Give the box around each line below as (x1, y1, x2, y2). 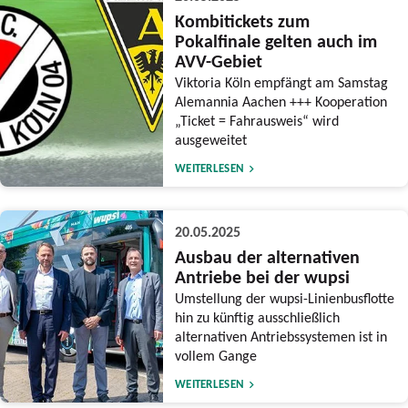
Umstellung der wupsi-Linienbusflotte (174, 289, 394, 308)
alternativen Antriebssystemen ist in (174, 327, 387, 346)
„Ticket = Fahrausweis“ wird (174, 111, 339, 130)
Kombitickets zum (174, 9, 310, 34)
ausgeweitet (174, 130, 247, 149)
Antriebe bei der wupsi (174, 265, 350, 290)
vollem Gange (174, 346, 257, 365)
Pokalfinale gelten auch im (174, 29, 377, 54)
